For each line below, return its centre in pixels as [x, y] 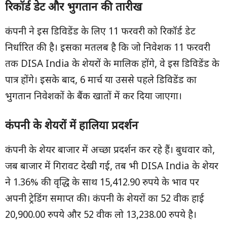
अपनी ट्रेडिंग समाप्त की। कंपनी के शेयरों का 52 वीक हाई [105, 199]
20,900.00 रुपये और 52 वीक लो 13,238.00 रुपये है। [101, 216]
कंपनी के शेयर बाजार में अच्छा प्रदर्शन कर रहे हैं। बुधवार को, [110, 151]
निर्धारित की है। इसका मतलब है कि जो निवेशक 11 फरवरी [108, 48]
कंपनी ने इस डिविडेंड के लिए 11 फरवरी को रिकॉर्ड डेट [100, 32]
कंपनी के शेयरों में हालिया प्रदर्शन [72, 126]
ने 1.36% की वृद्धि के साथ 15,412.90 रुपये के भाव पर [102, 183]
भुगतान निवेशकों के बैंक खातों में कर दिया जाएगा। [93, 97]
